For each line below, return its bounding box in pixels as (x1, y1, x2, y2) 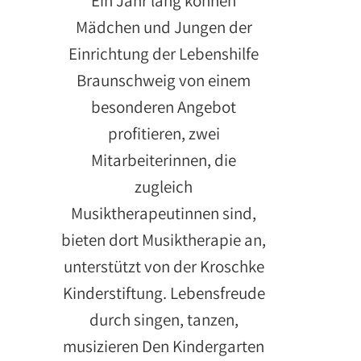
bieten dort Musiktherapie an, (61, 228, 267, 251)
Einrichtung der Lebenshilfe (68, 42, 259, 64)
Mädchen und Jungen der (75, 15, 252, 38)
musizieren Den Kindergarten (63, 334, 265, 357)
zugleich (135, 175, 193, 197)
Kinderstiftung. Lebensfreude (62, 281, 265, 304)
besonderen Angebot (91, 95, 237, 118)
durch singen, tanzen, (89, 308, 239, 330)
